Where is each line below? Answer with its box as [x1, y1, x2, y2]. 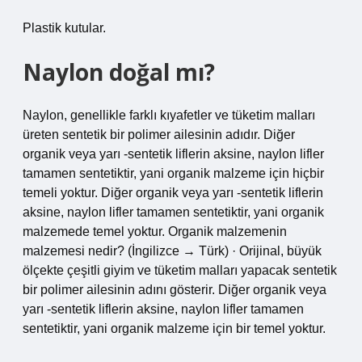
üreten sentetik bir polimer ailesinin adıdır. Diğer [23, 128, 295, 141]
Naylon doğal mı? [23, 57, 215, 87]
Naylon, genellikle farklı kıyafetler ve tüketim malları [23, 108, 315, 122]
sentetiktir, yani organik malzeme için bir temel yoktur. [23, 322, 326, 335]
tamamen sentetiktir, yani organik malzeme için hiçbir [23, 166, 324, 180]
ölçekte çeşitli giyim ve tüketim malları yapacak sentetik [23, 263, 337, 277]
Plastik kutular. [23, 21, 106, 35]
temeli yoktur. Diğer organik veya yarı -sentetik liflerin [23, 186, 323, 200]
